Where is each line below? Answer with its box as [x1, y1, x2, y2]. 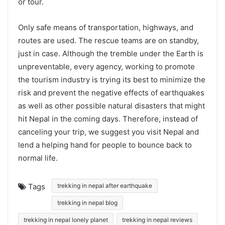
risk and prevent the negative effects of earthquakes [18, 88, 204, 98]
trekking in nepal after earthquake [57, 182, 152, 190]
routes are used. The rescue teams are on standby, [18, 36, 199, 46]
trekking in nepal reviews [122, 216, 192, 224]
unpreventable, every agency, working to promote [18, 62, 195, 72]
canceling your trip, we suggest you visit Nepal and [18, 127, 199, 137]
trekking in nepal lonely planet [24, 216, 108, 224]
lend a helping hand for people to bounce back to [18, 140, 192, 150]
